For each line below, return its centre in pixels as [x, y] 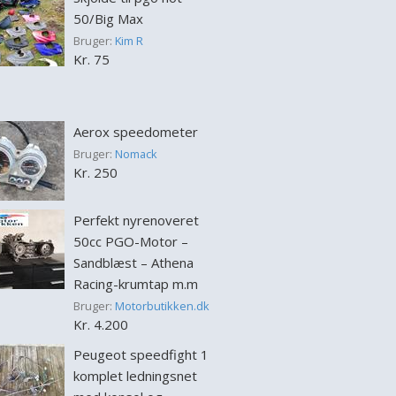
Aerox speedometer [135, 132]
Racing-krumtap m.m [135, 284]
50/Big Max [108, 19]
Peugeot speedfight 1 [141, 354]
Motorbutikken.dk [162, 306]
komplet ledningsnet [135, 376]
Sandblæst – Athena [133, 263]
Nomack [136, 154]
